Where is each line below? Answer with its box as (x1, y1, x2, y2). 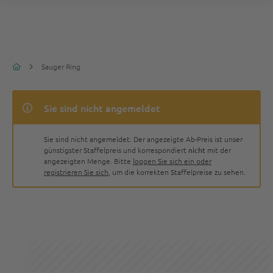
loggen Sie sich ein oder (133, 156, 211, 166)
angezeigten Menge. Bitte (44, 156, 133, 166)
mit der (205, 145, 231, 155)
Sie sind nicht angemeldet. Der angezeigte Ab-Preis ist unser (44, 134, 243, 144)
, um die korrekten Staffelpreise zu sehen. (108, 167, 246, 177)
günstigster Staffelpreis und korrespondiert (44, 145, 188, 155)
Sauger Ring (41, 62, 80, 71)
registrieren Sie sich (44, 167, 108, 177)
